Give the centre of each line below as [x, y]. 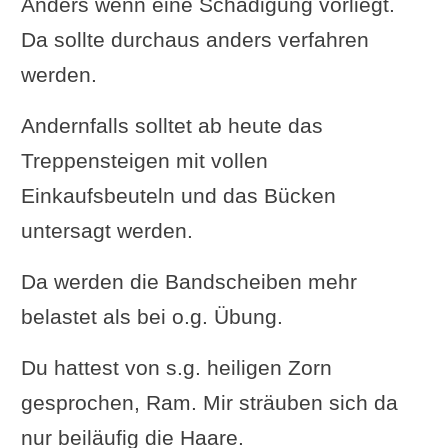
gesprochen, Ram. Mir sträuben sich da [209, 402]
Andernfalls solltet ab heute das [171, 125]
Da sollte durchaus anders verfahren [194, 39]
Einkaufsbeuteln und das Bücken [178, 195]
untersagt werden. [106, 230]
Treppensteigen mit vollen [144, 160]
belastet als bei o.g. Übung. [151, 316]
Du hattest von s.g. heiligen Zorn [176, 367]
